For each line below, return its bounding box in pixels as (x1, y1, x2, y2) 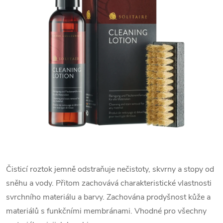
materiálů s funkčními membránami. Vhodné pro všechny (6, 206, 207, 217)
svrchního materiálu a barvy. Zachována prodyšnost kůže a (6, 192, 211, 203)
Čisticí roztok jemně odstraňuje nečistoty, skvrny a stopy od (6, 164, 214, 175)
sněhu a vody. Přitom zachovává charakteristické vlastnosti (6, 178, 212, 189)
